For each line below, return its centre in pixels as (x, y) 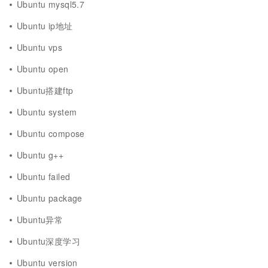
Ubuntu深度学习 (49, 241)
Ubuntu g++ (40, 155)
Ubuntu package (50, 198)
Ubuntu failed (44, 176)
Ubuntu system (47, 112)
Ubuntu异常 (40, 220)
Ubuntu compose (51, 133)
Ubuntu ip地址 (45, 26)
